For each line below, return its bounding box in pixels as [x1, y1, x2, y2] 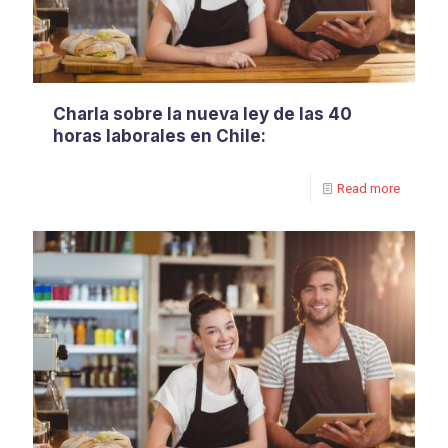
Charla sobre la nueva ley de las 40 [53, 103, 352, 124]
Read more [337, 180, 400, 196]
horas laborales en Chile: [53, 125, 266, 146]
